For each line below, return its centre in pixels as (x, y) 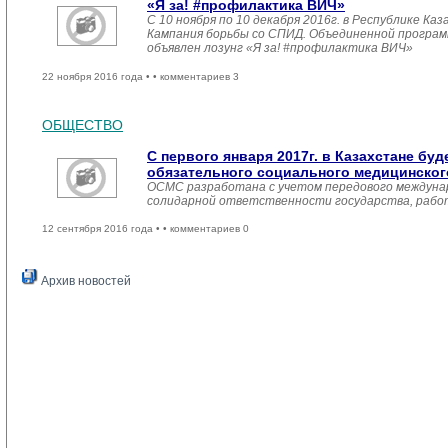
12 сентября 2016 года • (102, 228)
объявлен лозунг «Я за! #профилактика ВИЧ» (280, 48)
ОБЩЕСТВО (82, 125)
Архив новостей (84, 281)
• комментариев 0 (206, 228)
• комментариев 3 (196, 76)
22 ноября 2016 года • (97, 76)
